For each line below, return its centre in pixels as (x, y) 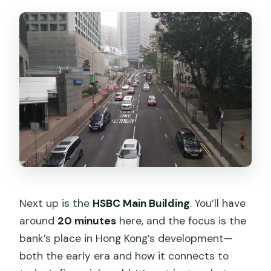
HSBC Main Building (142, 204)
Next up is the (56, 204)
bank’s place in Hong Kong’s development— (126, 239)
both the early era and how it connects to (124, 256)
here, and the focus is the (181, 221)
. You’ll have (218, 204)
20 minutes (87, 221)
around (39, 221)
